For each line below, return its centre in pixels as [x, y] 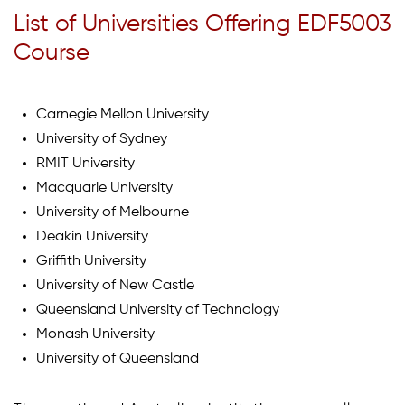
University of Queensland [118, 358]
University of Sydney [102, 139]
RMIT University [85, 163]
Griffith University [91, 261]
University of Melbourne [113, 212]
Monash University [95, 334]
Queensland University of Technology [158, 310]
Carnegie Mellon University [122, 114]
